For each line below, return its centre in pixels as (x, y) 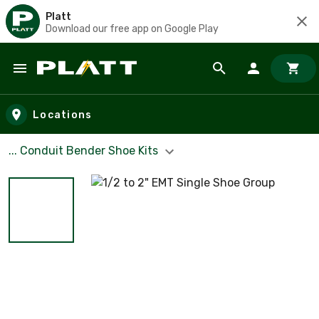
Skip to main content (75, 82)
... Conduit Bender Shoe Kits (85, 151)
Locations (63, 115)
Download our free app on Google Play (132, 28)
